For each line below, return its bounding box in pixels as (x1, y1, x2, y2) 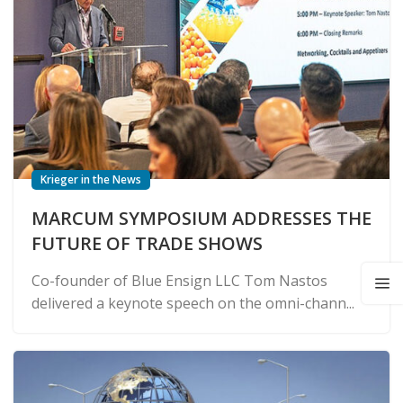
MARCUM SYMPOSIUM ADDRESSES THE (31, 205, 372, 230)
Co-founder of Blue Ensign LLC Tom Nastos (31, 270, 327, 291)
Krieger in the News (40, 171, 141, 187)
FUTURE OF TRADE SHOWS (31, 230, 263, 255)
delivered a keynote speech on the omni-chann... (31, 292, 354, 313)
